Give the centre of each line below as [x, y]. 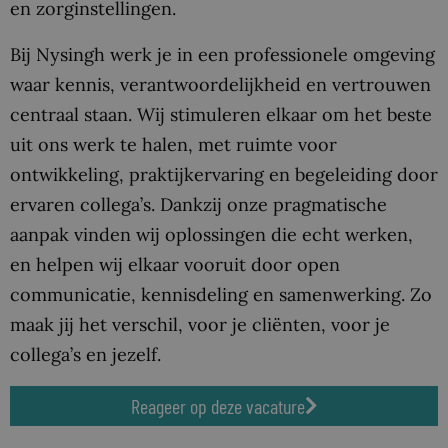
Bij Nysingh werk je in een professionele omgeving [222, 54]
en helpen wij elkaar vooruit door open [175, 264]
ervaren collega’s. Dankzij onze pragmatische [198, 204]
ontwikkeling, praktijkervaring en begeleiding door [224, 174]
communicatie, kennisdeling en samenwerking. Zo [221, 294]
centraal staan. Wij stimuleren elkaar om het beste [221, 114]
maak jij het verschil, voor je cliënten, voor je [200, 324]
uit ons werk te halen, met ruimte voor [173, 144]
